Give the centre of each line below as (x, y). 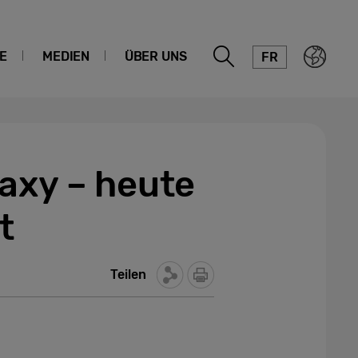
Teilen (128, 274)
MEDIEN (66, 56)
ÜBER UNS (155, 56)
